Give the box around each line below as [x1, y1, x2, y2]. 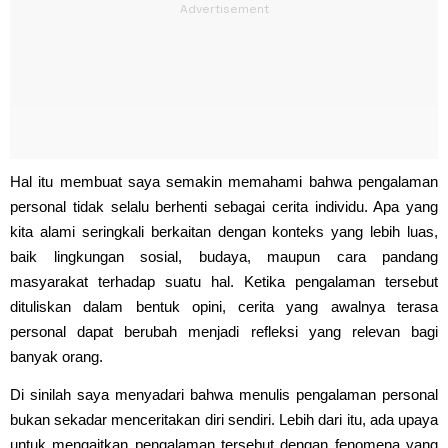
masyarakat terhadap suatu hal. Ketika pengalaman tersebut [10, 272, 438, 290]
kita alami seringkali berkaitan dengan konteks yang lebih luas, [10, 222, 438, 240]
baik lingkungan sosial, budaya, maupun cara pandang [10, 247, 438, 265]
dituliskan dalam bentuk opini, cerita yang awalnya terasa [10, 297, 438, 315]
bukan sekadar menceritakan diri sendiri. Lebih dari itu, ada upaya [10, 410, 438, 428]
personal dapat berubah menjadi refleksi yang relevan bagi [10, 322, 438, 340]
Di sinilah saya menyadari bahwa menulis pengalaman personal [10, 385, 438, 403]
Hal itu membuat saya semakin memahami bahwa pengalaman [10, 172, 438, 190]
